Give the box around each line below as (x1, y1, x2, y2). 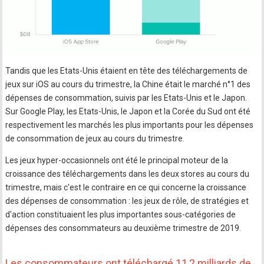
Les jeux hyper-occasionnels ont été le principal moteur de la (5, 155, 229, 165)
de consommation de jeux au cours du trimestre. (5, 133, 185, 143)
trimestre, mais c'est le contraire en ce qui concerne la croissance (5, 182, 247, 192)
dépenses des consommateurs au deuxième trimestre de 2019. (5, 223, 242, 233)
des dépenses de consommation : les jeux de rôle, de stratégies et (5, 196, 249, 206)
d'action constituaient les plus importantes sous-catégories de (5, 209, 236, 219)
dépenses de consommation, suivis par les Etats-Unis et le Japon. (5, 93, 247, 103)
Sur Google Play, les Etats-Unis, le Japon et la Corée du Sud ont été (5, 106, 251, 116)
